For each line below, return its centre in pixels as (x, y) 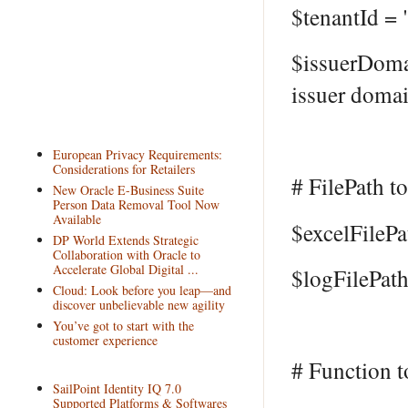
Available (76, 219)
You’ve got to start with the (123, 325)
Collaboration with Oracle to (126, 254)
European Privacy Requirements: (137, 154)
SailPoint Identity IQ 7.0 (117, 388)
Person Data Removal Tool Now (136, 204)
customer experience (105, 340)
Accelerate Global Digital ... (125, 269)
